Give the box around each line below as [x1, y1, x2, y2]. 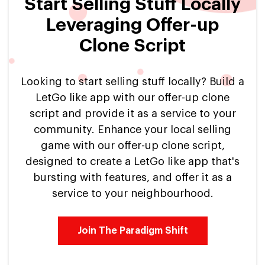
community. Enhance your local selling [34, 124, 231, 135]
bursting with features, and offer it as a [33, 172, 232, 183]
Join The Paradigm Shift [77, 225, 188, 235]
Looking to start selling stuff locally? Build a [21, 76, 244, 87]
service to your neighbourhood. [51, 188, 214, 199]
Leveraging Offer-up [46, 15, 219, 34]
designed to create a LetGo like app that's [25, 156, 240, 167]
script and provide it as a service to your [29, 108, 236, 119]
